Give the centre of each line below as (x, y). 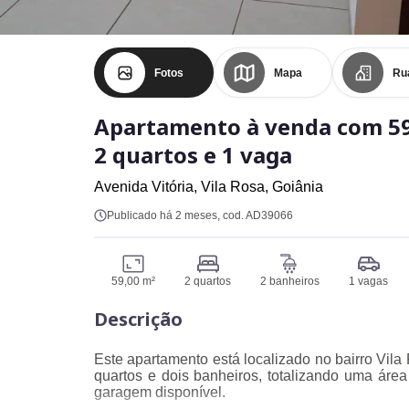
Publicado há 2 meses (162, 215)
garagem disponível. (160, 392)
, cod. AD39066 (255, 215)
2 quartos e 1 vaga (193, 155)
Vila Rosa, (236, 187)
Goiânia (298, 187)
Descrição (138, 319)
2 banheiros (290, 281)
